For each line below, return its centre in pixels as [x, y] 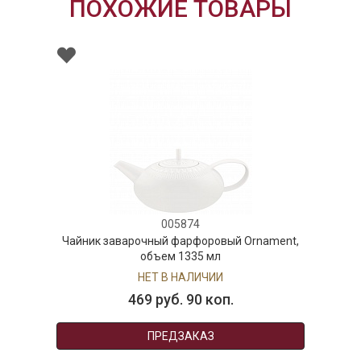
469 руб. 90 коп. [179, 300]
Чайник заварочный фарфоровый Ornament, [178, 241]
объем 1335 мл [178, 257]
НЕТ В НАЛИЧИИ [178, 278]
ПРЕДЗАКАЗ [179, 336]
